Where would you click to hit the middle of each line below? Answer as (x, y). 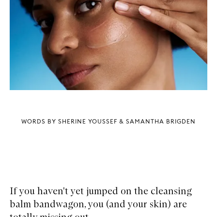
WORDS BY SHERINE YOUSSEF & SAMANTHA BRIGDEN (108, 121)
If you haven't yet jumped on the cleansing (101, 191)
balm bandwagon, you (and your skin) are (98, 204)
